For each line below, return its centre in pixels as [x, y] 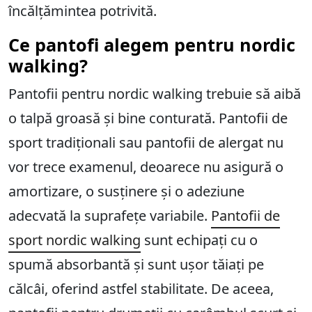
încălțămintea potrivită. [83, 11]
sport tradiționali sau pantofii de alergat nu [146, 143]
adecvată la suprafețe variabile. [110, 216]
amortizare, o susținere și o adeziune [126, 192]
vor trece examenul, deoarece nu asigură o [146, 167]
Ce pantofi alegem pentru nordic [152, 45]
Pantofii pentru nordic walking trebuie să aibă [155, 94]
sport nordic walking [75, 240]
